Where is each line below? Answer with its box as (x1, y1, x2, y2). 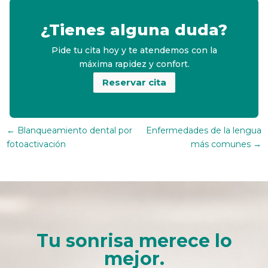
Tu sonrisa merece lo (36, 229, 232, 252)
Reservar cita (102, 77, 166, 89)
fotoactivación (7, 138, 66, 150)
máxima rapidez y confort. (78, 58, 190, 69)
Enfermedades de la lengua (145, 124, 261, 136)
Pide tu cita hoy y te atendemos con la (51, 44, 217, 56)
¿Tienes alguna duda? (41, 20, 227, 39)
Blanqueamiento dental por (17, 124, 133, 136)
